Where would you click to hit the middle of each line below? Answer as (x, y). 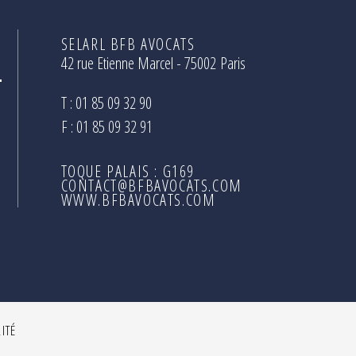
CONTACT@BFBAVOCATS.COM (151, 186)
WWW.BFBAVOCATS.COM (138, 200)
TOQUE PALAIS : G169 (128, 172)
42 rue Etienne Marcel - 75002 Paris (153, 64)
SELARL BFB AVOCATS (128, 44)
